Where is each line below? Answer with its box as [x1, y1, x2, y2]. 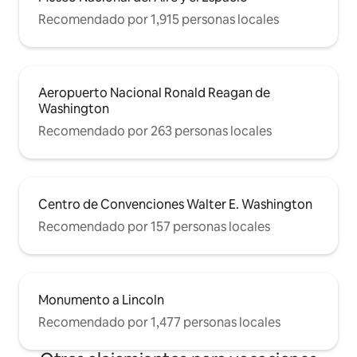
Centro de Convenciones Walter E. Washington [38, 195, 312, 213]
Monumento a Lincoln [38, 291, 164, 308]
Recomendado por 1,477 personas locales [38, 313, 280, 331]
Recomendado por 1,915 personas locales [38, 10, 279, 28]
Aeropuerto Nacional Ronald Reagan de [38, 84, 270, 101]
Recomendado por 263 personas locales [38, 122, 272, 139]
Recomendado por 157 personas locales [38, 218, 270, 235]
